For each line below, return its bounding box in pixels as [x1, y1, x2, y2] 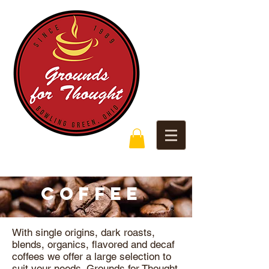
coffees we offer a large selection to [12, 250, 171, 263]
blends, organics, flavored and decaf [12, 238, 175, 251]
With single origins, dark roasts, [12, 226, 155, 239]
